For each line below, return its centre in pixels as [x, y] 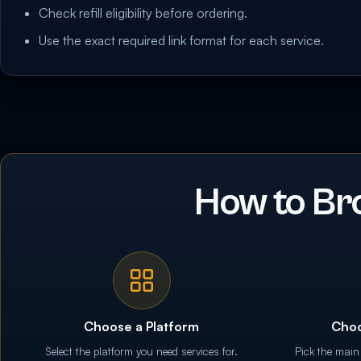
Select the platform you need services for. [142, 352]
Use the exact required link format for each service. [182, 41]
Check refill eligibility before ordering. [143, 13]
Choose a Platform [142, 327]
